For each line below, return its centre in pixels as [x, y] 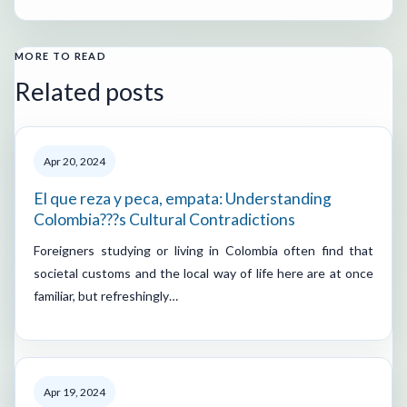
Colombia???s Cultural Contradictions [164, 219]
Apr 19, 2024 [74, 392]
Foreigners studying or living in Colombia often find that [203, 250]
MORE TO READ [60, 55]
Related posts [89, 91]
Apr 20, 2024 [74, 161]
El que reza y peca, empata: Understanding [183, 198]
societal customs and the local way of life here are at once [203, 273]
